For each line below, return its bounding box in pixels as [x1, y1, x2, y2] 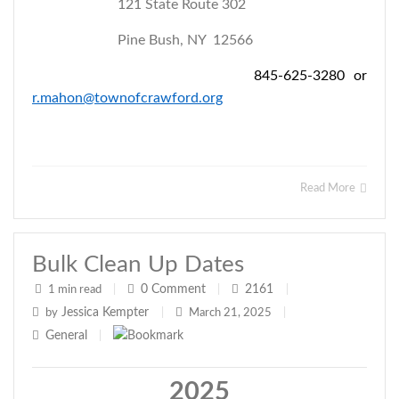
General [45, 330, 87, 342]
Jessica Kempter [58, 306, 152, 319]
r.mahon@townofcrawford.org [32, 91, 223, 105]
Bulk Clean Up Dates [32, 253, 244, 276]
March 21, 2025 [186, 307, 274, 319]
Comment [151, 283, 206, 296]
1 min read [45, 284, 104, 296]
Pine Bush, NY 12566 [32, 33, 253, 47]
